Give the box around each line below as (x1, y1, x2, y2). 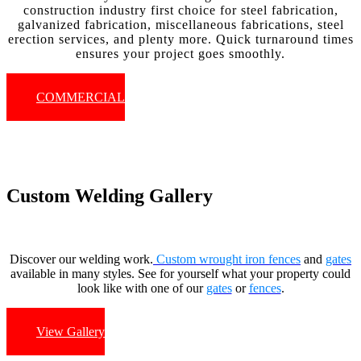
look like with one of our (77, 281, 206, 296)
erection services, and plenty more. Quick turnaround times (7, 32, 354, 47)
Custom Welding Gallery (6, 185, 213, 207)
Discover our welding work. (10, 252, 153, 267)
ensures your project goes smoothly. (76, 47, 285, 61)
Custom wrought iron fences (156, 252, 301, 267)
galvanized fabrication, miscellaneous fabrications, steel (17, 18, 344, 32)
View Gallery (36, 325, 105, 339)
